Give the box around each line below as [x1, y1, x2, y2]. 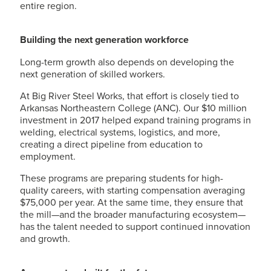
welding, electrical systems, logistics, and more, [20, 125, 220, 139]
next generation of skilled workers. [20, 67, 165, 80]
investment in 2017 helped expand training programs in [20, 113, 251, 126]
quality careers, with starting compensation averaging [20, 183, 245, 197]
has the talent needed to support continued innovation [20, 220, 250, 233]
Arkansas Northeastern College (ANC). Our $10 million [20, 101, 247, 114]
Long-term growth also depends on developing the [20, 55, 234, 68]
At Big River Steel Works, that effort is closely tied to [20, 89, 239, 102]
